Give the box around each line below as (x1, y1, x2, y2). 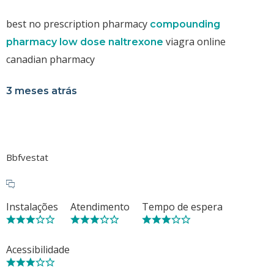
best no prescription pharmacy (6, 17, 150, 31)
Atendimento (70, 199, 130, 213)
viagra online (163, 34, 226, 48)
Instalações (6, 199, 58, 213)
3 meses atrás (6, 84, 77, 97)
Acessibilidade (6, 242, 70, 256)
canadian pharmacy (6, 52, 95, 66)
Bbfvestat (6, 150, 48, 163)
